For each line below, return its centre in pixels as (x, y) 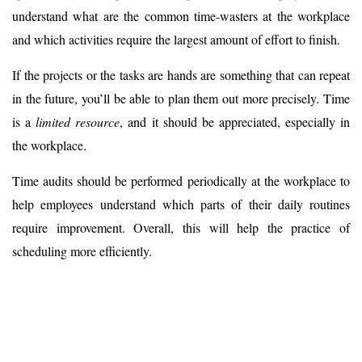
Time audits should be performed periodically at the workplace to (181, 180)
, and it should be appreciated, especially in (235, 121)
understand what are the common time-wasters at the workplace (181, 15)
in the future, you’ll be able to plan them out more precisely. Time (181, 98)
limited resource (78, 121)
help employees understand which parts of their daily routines (181, 204)
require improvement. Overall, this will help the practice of (181, 227)
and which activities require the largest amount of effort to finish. (176, 39)
